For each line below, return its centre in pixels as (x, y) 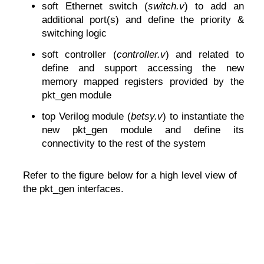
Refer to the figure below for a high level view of (130, 175)
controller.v (141, 54)
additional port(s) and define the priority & (143, 19)
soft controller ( (79, 54)
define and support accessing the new (143, 68)
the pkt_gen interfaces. (74, 189)
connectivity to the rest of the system (123, 144)
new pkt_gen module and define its (143, 130)
